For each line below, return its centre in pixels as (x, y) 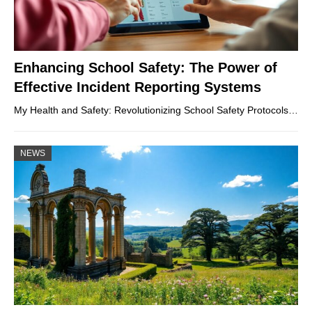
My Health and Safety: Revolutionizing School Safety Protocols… (156, 110)
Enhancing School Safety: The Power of (146, 67)
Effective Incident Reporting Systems (138, 87)
